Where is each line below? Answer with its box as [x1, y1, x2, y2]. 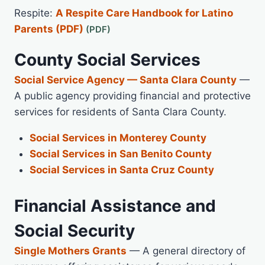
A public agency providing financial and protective [14, 90, 251, 102]
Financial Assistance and [14, 195, 216, 216]
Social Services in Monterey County [29, 132, 206, 144]
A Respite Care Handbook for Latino [56, 7, 233, 20]
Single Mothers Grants [14, 244, 127, 257]
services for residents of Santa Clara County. [14, 106, 227, 118]
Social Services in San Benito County [29, 148, 212, 160]
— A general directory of [127, 244, 245, 257]
